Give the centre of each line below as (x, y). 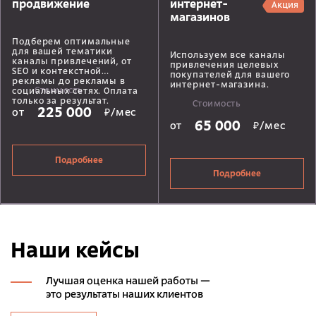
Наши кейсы (75, 253)
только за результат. (61, 102)
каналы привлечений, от (72, 62)
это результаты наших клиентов (124, 296)
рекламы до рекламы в (69, 82)
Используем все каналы (227, 56)
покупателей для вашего (230, 76)
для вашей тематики (63, 53)
